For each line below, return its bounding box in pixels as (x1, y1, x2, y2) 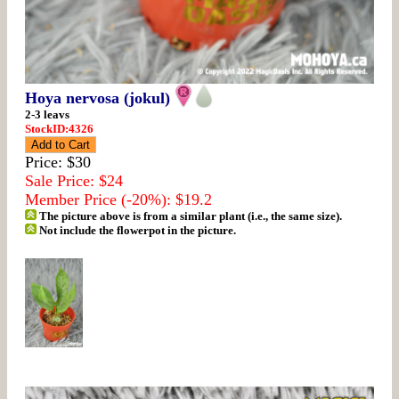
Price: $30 (25, 152, 91, 171)
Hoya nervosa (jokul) (25, 88, 175, 107)
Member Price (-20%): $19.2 (25, 190, 212, 208)
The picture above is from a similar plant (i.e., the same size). (37, 208, 343, 223)
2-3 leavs (25, 107, 69, 121)
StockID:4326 (25, 121, 94, 135)
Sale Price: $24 (25, 171, 123, 190)
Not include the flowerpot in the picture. (37, 223, 237, 237)
